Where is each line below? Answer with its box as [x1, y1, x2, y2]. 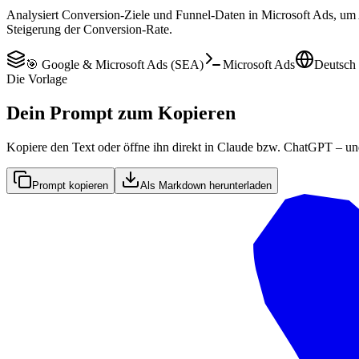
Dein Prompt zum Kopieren [6, 102, 236, 123]
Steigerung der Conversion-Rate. [6, 22, 172, 36]
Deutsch [314, 57, 356, 71]
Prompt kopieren [32, 179, 108, 192]
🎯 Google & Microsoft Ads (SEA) [26, 57, 204, 71]
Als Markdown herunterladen [140, 179, 272, 192]
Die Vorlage [6, 71, 67, 86]
